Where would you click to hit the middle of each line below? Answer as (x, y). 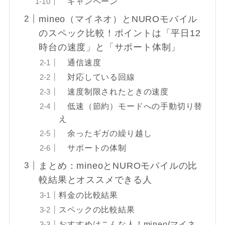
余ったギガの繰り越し (105, 133)
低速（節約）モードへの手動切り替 (131, 106)
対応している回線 (97, 77)
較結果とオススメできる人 (95, 180)
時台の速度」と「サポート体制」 (110, 47)
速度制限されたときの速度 (114, 91)
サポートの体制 (93, 147)
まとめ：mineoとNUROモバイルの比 (118, 165)
